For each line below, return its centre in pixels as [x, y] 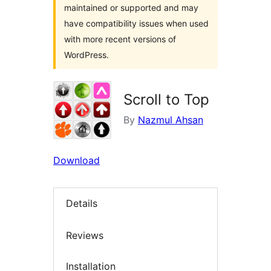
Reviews [85, 235]
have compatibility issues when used [136, 24]
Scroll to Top [166, 100]
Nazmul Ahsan [171, 120]
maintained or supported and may [131, 8]
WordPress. [87, 55]
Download [77, 161]
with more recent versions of [120, 39]
